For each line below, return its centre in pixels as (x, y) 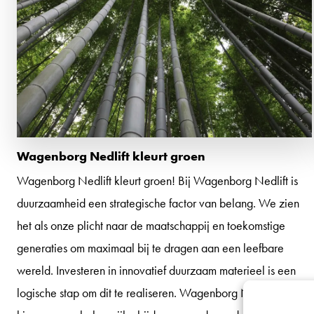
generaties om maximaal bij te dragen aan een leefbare (150, 247)
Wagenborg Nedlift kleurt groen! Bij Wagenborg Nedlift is (157, 180)
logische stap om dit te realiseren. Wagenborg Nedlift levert (161, 292)
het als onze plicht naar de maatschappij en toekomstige (151, 225)
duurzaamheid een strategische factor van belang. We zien (158, 203)
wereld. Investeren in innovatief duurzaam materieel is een (156, 270)
